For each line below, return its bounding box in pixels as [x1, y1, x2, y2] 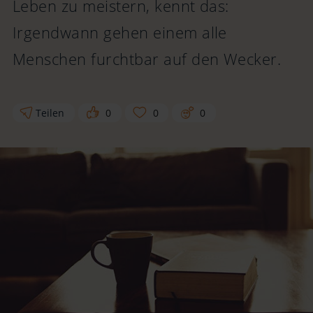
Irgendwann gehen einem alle [13, 22, 227, 43]
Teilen [36, 106, 65, 120]
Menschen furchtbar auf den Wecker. [13, 48, 282, 69]
